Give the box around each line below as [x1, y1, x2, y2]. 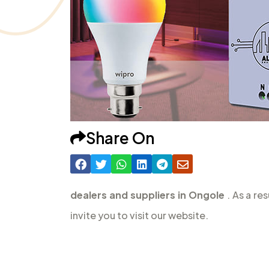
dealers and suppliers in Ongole [70, 188, 225, 201]
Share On [86, 127, 154, 148]
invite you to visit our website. [70, 208, 208, 222]
